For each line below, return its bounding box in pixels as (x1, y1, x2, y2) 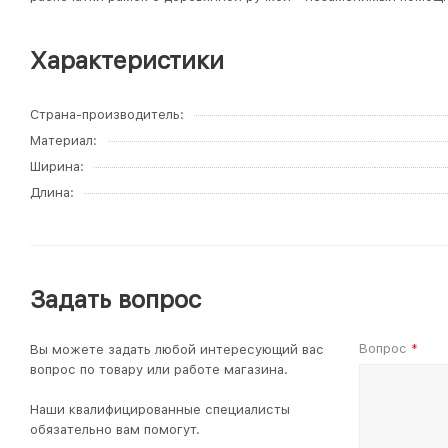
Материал (30, 133, 93, 148)
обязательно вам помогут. (30, 422, 200, 437)
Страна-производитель (30, 107, 180, 122)
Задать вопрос (30, 285, 201, 314)
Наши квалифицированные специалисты (30, 402, 290, 417)
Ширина (30, 159, 80, 174)
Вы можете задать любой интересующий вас (30, 342, 324, 357)
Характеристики (30, 46, 224, 75)
